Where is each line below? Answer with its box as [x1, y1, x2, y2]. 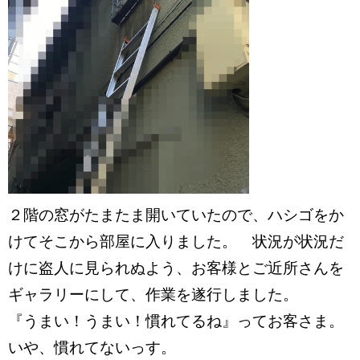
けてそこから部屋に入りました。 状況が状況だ [8, 232, 344, 250]
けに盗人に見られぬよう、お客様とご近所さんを [8, 259, 344, 276]
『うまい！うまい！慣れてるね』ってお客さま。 [8, 312, 344, 329]
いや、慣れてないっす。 [8, 338, 191, 356]
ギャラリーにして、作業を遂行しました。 [8, 285, 313, 303]
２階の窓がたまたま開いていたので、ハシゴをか [8, 206, 344, 223]
